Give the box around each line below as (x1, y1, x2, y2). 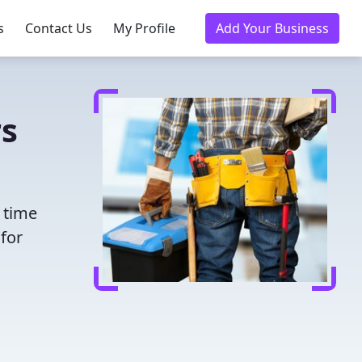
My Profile (113, 19, 175, 37)
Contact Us (25, 19, 92, 37)
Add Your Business (216, 19, 329, 37)
